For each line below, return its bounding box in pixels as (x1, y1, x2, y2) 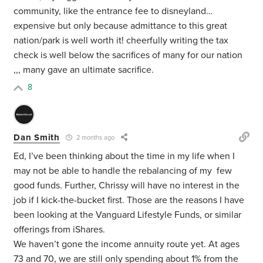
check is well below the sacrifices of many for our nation (14, 49, 243, 62)
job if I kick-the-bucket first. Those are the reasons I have (14, 194, 245, 207)
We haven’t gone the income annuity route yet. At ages (14, 238, 240, 251)
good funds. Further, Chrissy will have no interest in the (14, 180, 240, 192)
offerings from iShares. (14, 224, 108, 236)
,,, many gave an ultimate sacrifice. (14, 64, 154, 76)
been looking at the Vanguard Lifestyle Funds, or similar (14, 209, 242, 221)
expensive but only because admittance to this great (14, 20, 228, 32)
